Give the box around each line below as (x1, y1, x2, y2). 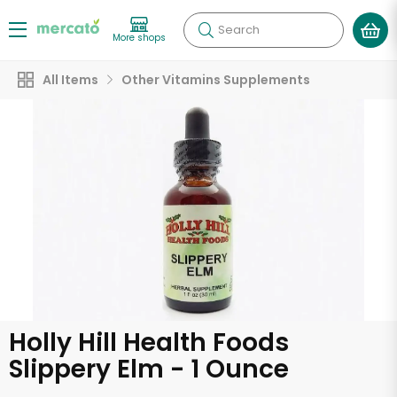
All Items (43, 71, 98, 89)
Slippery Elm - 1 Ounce (9, 352, 289, 386)
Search (218, 21, 260, 38)
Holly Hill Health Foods (9, 325, 289, 360)
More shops (113, 30, 166, 44)
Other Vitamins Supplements (121, 71, 310, 89)
